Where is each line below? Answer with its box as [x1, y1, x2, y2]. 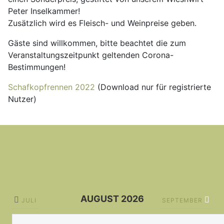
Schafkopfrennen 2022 [8, 82, 95, 92]
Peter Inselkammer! [8, 6, 80, 16]
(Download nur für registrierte [95, 82, 211, 92]
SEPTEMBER [162, 196, 204, 204]
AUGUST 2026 [80, 193, 144, 204]
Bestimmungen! [8, 62, 65, 72]
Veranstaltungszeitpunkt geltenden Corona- [8, 50, 173, 60]
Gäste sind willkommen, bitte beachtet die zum [8, 38, 186, 48]
